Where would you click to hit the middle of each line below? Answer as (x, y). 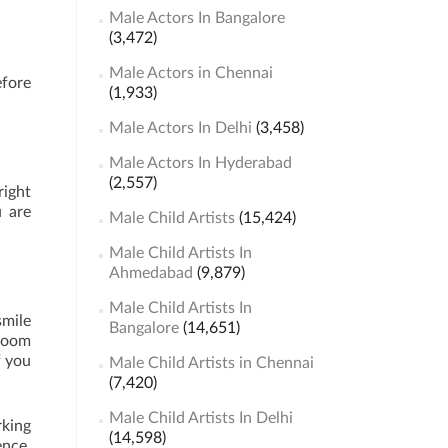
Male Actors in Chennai (190, 73)
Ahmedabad (150, 273)
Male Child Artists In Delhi (200, 418)
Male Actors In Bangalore (196, 18)
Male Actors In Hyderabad (200, 163)
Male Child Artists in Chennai (211, 363)
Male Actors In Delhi (180, 128)
